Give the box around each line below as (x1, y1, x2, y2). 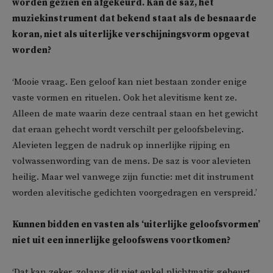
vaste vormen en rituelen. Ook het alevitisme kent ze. (12, 92, 237, 104)
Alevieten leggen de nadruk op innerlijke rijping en (12, 140, 230, 151)
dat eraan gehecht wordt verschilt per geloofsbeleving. (12, 124, 244, 135)
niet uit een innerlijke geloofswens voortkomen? (12, 235, 230, 246)
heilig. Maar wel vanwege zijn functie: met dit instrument (12, 171, 253, 183)
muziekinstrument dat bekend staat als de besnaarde (12, 13, 257, 24)
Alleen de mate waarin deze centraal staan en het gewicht (12, 108, 258, 119)
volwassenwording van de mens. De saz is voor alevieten (12, 155, 251, 167)
